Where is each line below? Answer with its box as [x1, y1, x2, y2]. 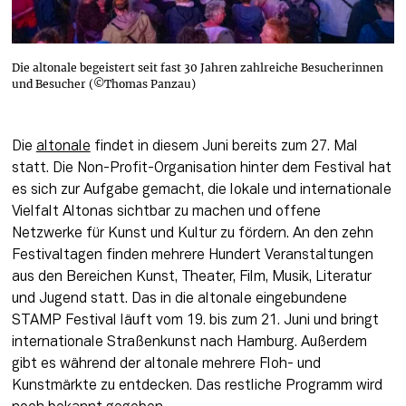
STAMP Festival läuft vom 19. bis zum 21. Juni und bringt [11, 314, 379, 327]
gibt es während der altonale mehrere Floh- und [11, 357, 321, 371]
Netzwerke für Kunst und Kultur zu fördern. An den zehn [11, 227, 373, 240]
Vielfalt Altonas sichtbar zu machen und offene [11, 205, 321, 218]
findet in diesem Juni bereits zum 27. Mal [90, 140, 358, 153]
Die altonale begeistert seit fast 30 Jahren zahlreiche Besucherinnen [12, 60, 383, 74]
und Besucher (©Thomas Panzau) [12, 76, 196, 91]
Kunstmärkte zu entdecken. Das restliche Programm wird [11, 379, 382, 392]
